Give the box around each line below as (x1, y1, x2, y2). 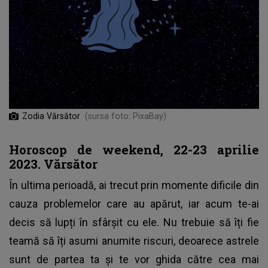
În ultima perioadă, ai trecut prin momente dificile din (9, 178, 259, 191)
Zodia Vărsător (22, 111, 80, 121)
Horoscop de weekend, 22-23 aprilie (9, 141, 259, 158)
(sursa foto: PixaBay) (85, 111, 166, 121)
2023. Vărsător (9, 155, 98, 172)
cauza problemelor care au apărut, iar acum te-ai (9, 197, 259, 210)
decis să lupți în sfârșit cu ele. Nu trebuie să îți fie (9, 215, 259, 229)
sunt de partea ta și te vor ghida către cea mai (9, 252, 259, 266)
